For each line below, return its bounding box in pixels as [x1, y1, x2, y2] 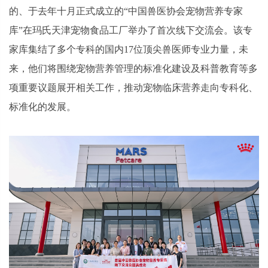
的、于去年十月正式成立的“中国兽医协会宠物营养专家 [9, 5, 243, 16]
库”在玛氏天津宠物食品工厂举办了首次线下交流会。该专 [9, 25, 252, 35]
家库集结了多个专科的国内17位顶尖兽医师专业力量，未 [9, 44, 248, 54]
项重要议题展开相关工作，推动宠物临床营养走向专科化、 [9, 82, 258, 93]
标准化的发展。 [9, 101, 76, 112]
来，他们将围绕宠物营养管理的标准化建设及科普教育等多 [9, 63, 258, 74]
